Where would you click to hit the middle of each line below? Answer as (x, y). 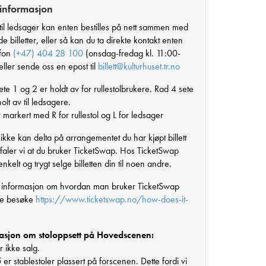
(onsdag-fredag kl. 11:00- (132, 53)
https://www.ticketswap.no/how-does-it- (112, 199)
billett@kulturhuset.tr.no (139, 66)
